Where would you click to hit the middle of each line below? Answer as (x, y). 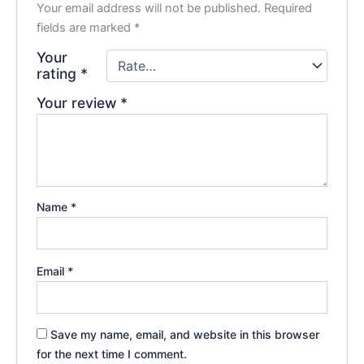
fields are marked (86, 28)
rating (59, 74)
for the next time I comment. (112, 354)
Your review (79, 103)
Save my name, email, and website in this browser (185, 335)
